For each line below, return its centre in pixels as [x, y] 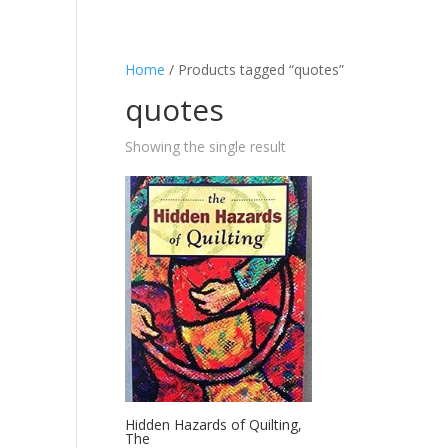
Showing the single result [206, 146]
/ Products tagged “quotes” [255, 69]
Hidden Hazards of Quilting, [214, 425]
